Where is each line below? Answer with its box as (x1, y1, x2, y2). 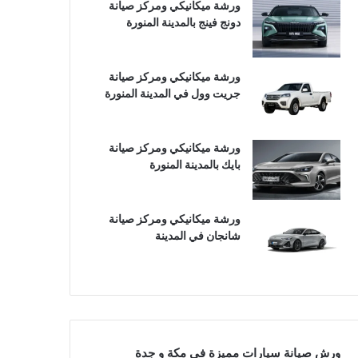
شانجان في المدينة (154, 228, 241, 242)
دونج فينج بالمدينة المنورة (125, 14, 241, 29)
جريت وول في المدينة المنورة (104, 86, 241, 100)
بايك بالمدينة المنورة (149, 157, 241, 171)
